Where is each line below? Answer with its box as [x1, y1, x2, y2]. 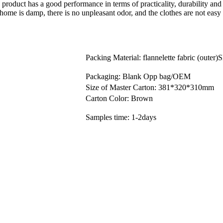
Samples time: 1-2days [86, 112, 156, 121]
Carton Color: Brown [86, 94, 153, 103]
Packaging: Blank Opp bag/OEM [86, 72, 191, 81]
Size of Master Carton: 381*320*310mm [86, 83, 214, 92]
